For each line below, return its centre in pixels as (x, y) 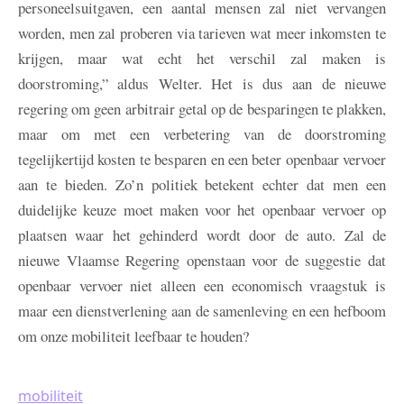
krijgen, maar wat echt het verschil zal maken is (202, 59)
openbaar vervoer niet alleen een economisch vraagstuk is (202, 286)
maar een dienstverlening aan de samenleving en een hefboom (202, 311)
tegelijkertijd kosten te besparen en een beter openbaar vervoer (202, 160)
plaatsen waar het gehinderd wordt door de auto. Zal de (202, 235)
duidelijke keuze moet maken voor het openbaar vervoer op (202, 210)
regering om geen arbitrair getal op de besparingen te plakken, (202, 109)
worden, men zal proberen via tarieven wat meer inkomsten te (202, 33)
